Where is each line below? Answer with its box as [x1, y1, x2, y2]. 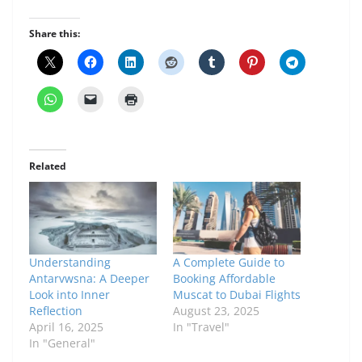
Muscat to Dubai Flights [173, 287, 301, 303]
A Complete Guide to [173, 255, 284, 271]
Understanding [29, 255, 111, 271]
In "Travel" [173, 319, 229, 335]
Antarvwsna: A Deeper [29, 271, 149, 287]
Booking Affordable [173, 271, 276, 287]
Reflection [29, 303, 82, 319]
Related [29, 159, 66, 173]
